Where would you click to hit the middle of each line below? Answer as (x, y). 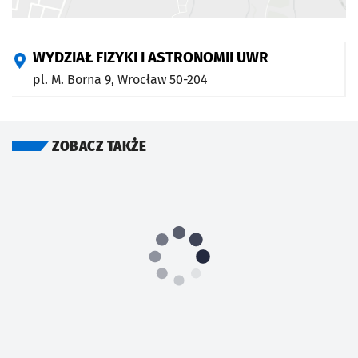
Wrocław (142, 80)
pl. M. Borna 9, (75, 80)
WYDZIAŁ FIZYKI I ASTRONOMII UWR (151, 58)
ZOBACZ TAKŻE (99, 147)
